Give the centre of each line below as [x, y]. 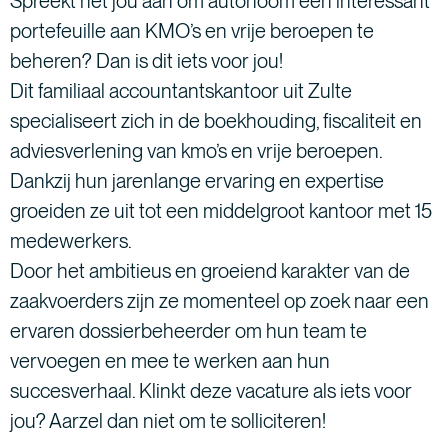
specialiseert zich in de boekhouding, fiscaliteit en [216, 121]
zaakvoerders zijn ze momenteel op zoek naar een [219, 301]
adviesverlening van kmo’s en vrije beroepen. [196, 151]
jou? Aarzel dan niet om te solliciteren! [168, 421]
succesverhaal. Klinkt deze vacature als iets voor [211, 391]
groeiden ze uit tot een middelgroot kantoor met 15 [221, 211]
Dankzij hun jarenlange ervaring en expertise [197, 181]
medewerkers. [71, 241]
